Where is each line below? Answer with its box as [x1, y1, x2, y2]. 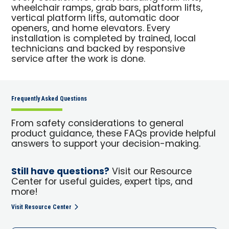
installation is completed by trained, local [11, 31, 196, 47]
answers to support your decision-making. [11, 136, 201, 152]
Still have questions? [11, 164, 110, 180]
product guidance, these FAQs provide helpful [11, 126, 216, 142]
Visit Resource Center [11, 203, 72, 211]
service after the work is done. [11, 52, 146, 67]
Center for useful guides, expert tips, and [11, 174, 193, 190]
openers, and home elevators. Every [11, 21, 171, 36]
